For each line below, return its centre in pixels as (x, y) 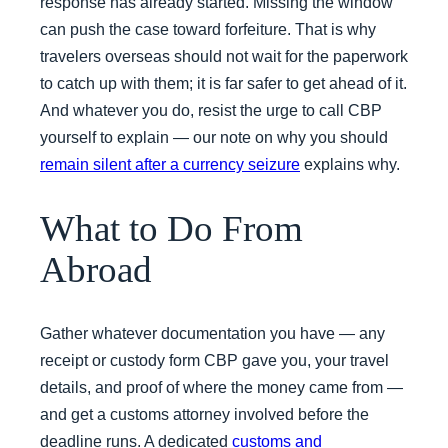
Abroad (96, 269)
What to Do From (171, 228)
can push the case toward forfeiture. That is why (208, 29)
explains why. (350, 164)
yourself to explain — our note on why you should (214, 137)
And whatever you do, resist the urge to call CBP (211, 110)
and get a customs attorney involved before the (204, 415)
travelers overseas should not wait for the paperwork (224, 56)
